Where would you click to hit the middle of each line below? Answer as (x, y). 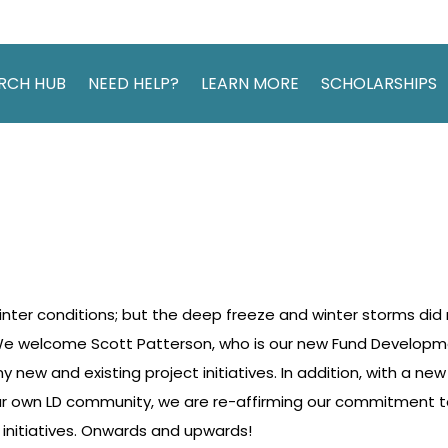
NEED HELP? (133, 84)
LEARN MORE (250, 84)
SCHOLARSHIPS (379, 84)
